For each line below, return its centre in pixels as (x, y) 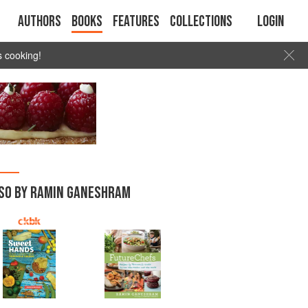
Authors (40, 22)
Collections (201, 22)
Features (136, 22)
